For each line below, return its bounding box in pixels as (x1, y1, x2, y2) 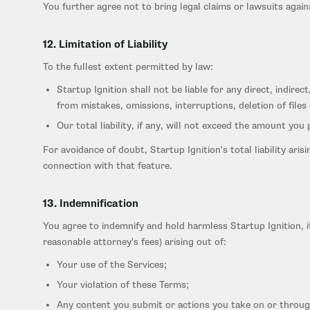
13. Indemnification (43, 197, 138, 210)
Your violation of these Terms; (57, 279, 189, 291)
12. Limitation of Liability (43, 38, 167, 51)
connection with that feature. (43, 160, 172, 172)
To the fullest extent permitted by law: (43, 61, 213, 73)
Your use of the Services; (57, 259, 167, 271)
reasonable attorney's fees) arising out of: (43, 236, 226, 248)
